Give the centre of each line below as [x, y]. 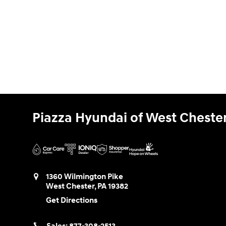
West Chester [70, 186]
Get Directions [72, 201]
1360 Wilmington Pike [84, 177]
